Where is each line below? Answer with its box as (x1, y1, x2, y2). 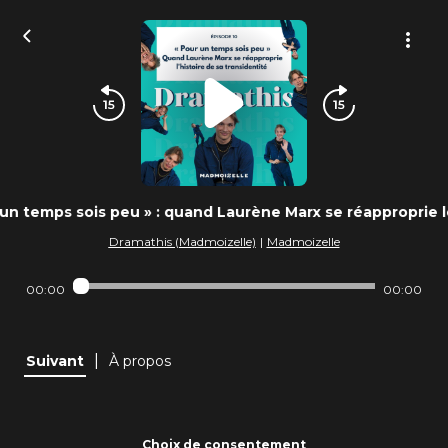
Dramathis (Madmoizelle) (108, 234, 256, 249)
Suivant (26, 352, 84, 370)
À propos (109, 352, 171, 370)
